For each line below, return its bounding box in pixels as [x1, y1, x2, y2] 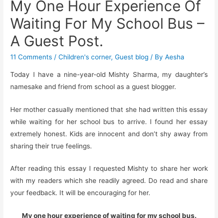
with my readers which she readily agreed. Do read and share [10, 177, 208, 185]
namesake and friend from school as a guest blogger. [10, 82, 177, 91]
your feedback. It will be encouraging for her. [10, 189, 151, 197]
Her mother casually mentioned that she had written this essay [10, 105, 208, 113]
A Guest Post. [10, 32, 104, 50]
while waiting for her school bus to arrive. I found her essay [10, 117, 208, 126]
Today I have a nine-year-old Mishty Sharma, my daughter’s [10, 70, 208, 78]
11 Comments [10, 53, 53, 61]
